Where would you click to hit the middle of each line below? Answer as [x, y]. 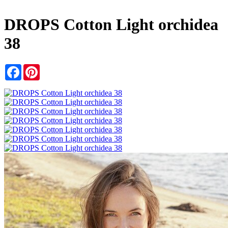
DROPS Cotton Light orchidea [111, 25]
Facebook [37, 68]
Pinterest [53, 68]
